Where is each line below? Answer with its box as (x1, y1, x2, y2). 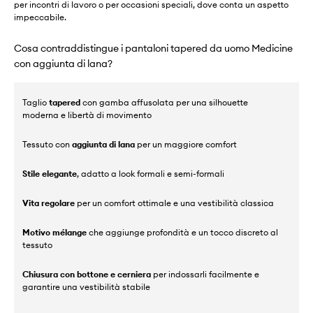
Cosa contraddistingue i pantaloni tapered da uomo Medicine (14, 42, 293, 54)
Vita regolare (22, 198, 75, 208)
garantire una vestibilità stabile (22, 282, 150, 292)
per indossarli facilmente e (151, 269, 259, 279)
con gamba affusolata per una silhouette (80, 97, 248, 108)
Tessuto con (22, 139, 72, 150)
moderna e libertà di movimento (22, 110, 152, 120)
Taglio (22, 97, 49, 108)
